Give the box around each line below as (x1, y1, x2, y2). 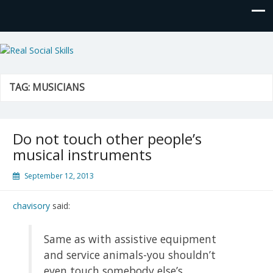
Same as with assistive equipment (44, 231, 217, 246)
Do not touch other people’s (13, 128, 202, 149)
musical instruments (13, 144, 152, 165)
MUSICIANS (32, 80, 85, 94)
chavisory (13, 199, 50, 211)
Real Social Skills (3, 43, 146, 62)
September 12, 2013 (24, 170, 94, 181)
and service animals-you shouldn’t (44, 247, 216, 262)
